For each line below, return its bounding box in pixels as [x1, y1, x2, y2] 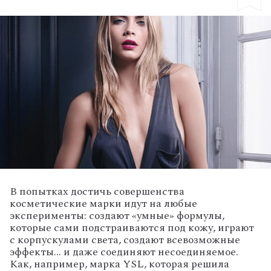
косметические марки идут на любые [10, 195, 197, 212]
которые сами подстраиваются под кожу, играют [10, 219, 254, 236]
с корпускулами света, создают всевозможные [10, 231, 240, 248]
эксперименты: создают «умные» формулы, [10, 207, 224, 224]
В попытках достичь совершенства [10, 183, 184, 200]
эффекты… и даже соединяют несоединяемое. [10, 243, 238, 260]
